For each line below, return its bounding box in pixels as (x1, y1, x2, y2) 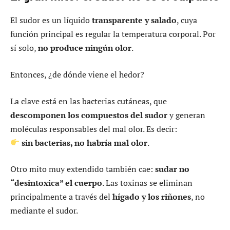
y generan (167, 109, 205, 121)
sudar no (155, 163, 189, 175)
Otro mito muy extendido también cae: (10, 163, 155, 175)
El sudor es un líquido (10, 14, 92, 26)
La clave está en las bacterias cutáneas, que (10, 95, 167, 107)
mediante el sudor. (10, 205, 78, 217)
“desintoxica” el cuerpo (10, 177, 102, 189)
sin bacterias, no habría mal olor (22, 137, 148, 148)
